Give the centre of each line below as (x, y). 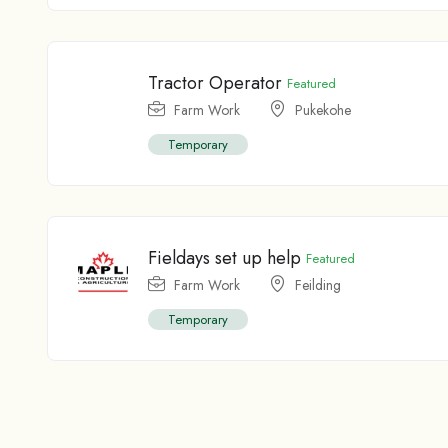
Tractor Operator (215, 83)
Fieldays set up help (224, 258)
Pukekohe (323, 110)
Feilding (318, 285)
